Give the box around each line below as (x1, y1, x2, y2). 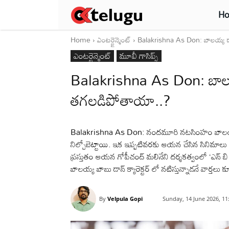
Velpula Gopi (107, 195, 143, 202)
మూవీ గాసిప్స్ (120, 48, 158, 64)
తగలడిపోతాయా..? (71, 85, 171, 114)
